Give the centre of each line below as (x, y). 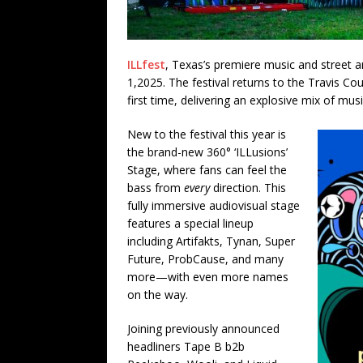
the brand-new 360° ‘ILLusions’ (207, 152)
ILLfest (146, 64)
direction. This (248, 187)
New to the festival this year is (207, 134)
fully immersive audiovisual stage (214, 205)
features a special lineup (190, 223)
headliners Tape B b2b (186, 346)
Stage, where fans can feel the (207, 169)
